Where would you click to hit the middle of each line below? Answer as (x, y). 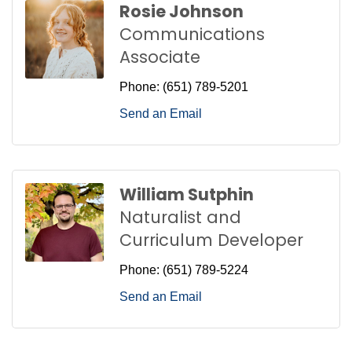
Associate (160, 57)
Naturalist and (180, 218)
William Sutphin (187, 195)
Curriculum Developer (211, 240)
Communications (192, 35)
